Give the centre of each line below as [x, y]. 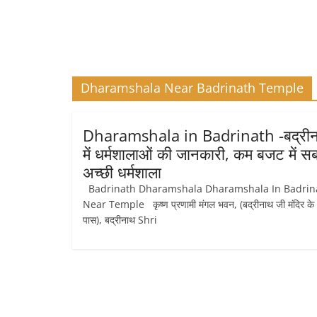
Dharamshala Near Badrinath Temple [192, 88]
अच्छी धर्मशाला [122, 172]
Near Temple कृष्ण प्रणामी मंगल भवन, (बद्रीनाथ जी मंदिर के [198, 204]
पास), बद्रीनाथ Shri [120, 220]
